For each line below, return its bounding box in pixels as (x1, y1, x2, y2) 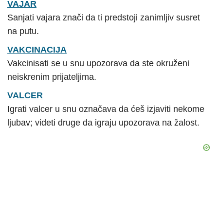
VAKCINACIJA (7, 44, 67, 54)
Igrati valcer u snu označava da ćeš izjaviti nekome (7, 104, 204, 114)
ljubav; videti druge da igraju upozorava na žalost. (7, 117, 200, 127)
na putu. (7, 26, 39, 36)
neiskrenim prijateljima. (7, 72, 96, 82)
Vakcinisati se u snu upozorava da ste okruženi (7, 58, 189, 68)
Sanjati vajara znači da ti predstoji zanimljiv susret (7, 12, 200, 22)
